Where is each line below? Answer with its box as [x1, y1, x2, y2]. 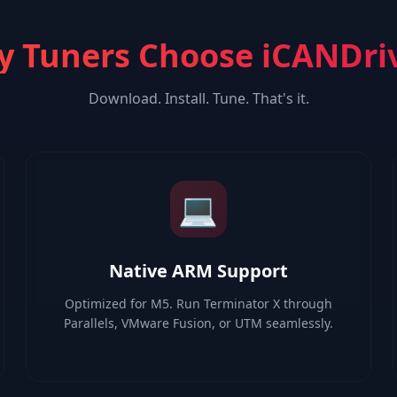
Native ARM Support [108, 259, 288, 283]
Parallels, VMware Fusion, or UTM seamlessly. [63, 315, 333, 331]
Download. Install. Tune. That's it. [88, 89, 309, 108]
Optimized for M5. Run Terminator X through [64, 295, 332, 312]
